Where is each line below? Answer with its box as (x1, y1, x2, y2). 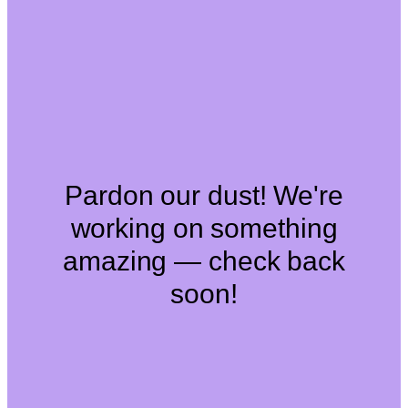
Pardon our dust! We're (65, 178, 343, 210)
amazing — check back (63, 244, 345, 276)
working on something (70, 211, 338, 243)
